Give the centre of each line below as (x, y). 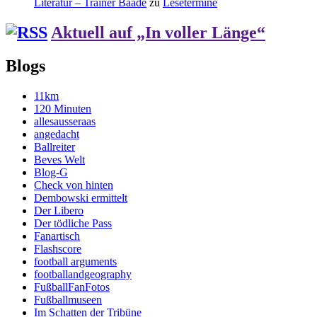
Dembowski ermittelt (81, 197)
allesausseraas (65, 121)
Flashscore (58, 248)
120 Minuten (63, 108)
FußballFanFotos (72, 287)
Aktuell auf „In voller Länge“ (158, 33)
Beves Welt (59, 159)
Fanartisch (57, 236)
